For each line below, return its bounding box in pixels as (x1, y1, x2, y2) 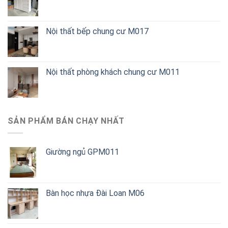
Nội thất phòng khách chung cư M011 (46, 67, 180, 77)
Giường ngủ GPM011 (46, 147, 119, 157)
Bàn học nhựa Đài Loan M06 (46, 188, 145, 198)
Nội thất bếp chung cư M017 (46, 26, 149, 36)
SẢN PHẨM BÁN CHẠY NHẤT (8, 116, 125, 126)
